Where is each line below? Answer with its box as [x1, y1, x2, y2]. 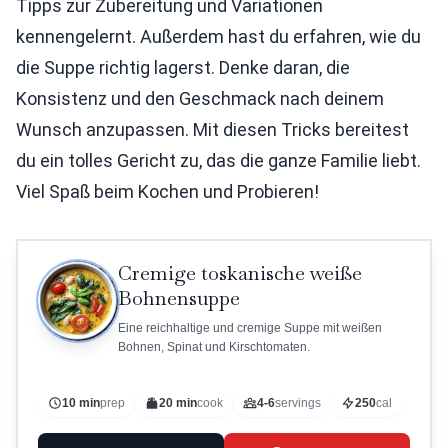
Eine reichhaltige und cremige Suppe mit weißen [118, 321, 382, 336]
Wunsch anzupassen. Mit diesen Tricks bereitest [16, 119, 409, 141]
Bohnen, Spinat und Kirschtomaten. [118, 340, 310, 355]
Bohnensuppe [118, 285, 240, 312]
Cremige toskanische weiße [118, 260, 362, 287]
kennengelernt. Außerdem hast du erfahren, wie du [16, 26, 421, 48]
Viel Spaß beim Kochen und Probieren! [16, 181, 319, 203]
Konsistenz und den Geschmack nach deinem [16, 88, 384, 110]
